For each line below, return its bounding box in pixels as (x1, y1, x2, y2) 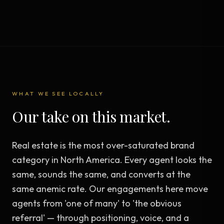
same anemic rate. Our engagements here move (12, 183, 208, 194)
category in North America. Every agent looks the (12, 154, 212, 165)
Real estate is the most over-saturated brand (12, 139, 194, 151)
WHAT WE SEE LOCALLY (12, 90, 104, 97)
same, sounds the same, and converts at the (12, 168, 190, 180)
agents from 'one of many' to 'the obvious (12, 197, 181, 209)
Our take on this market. (12, 106, 170, 126)
